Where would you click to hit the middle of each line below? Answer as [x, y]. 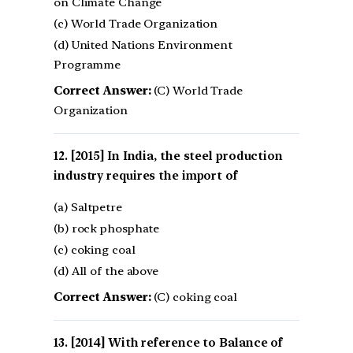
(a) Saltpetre [88, 207]
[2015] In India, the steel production [176, 156]
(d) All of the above [106, 271]
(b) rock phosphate [107, 228]
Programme [87, 65]
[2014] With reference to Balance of [177, 342]
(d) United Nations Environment [143, 45]
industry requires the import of [146, 176]
